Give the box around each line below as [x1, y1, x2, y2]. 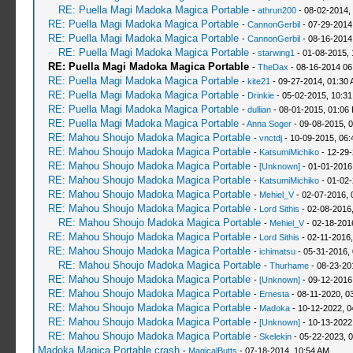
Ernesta [258, 289, 289, 299]
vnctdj [258, 133, 282, 143]
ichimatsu [258, 247, 295, 256]
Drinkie [247, 91, 274, 100]
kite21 [247, 76, 270, 86]
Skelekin [258, 332, 292, 341]
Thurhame [269, 261, 309, 270]
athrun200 [257, 6, 296, 15]
